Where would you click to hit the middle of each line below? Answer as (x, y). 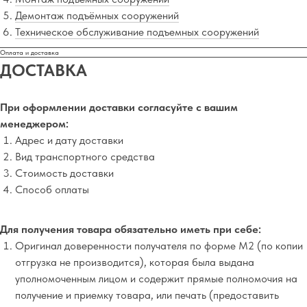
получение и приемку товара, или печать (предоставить (147, 295)
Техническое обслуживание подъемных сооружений (137, 32)
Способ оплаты (52, 189)
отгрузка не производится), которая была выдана (135, 262)
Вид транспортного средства (85, 157)
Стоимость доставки (64, 173)
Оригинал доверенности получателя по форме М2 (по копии (159, 246)
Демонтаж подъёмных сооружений (97, 15)
